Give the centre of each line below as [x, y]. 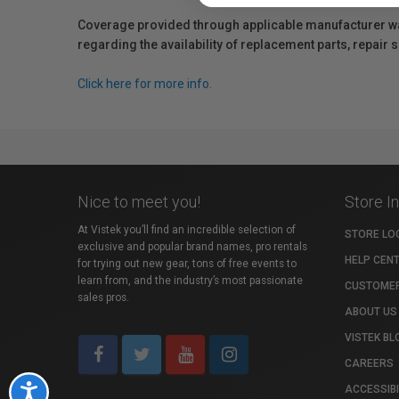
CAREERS [369, 363]
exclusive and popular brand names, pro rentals [192, 247]
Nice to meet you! [139, 202]
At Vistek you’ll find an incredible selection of [187, 230]
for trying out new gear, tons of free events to [187, 264]
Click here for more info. [145, 84]
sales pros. [103, 297]
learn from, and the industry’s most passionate [190, 281]
